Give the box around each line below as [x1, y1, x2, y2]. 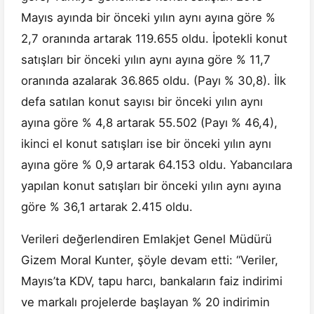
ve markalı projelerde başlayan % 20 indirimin [21, 295, 270, 310]
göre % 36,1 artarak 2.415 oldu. [21, 200, 193, 214]
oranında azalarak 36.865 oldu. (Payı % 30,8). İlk [21, 74, 286, 88]
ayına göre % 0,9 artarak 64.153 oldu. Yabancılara [21, 158, 292, 172]
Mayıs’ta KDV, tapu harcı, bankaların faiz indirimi [21, 274, 282, 289]
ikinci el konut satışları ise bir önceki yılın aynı [21, 137, 271, 151]
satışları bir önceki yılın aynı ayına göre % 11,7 [21, 53, 271, 67]
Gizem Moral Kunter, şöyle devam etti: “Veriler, [21, 253, 278, 268]
